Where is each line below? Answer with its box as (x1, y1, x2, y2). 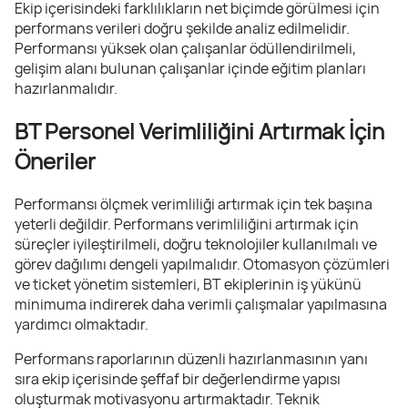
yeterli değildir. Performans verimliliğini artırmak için (15, 214, 359, 235)
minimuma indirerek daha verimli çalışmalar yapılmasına (15, 294, 387, 315)
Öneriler (15, 146, 96, 177)
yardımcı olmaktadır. (15, 314, 148, 335)
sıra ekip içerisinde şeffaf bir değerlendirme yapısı (15, 369, 341, 390)
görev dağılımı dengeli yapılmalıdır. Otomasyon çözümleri (15, 254, 390, 275)
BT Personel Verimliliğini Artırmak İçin (15, 116, 384, 147)
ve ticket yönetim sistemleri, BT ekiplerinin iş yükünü (15, 274, 362, 295)
